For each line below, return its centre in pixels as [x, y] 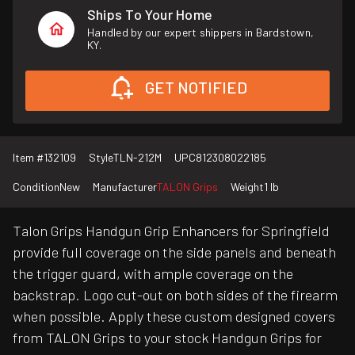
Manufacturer [125, 187]
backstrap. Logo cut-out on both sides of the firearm [175, 295]
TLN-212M [137, 158]
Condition [36, 187]
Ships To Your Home [150, 14]
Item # [28, 158]
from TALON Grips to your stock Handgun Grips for [167, 338]
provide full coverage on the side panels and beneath [174, 252]
